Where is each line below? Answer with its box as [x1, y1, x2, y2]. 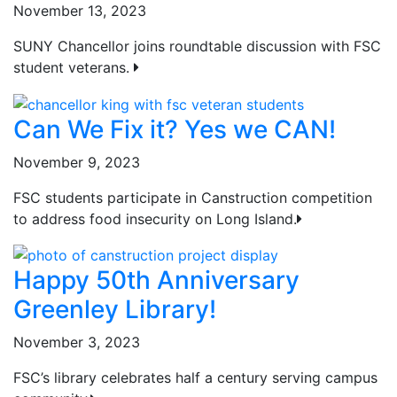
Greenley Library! [13, 294, 216, 325]
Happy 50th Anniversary [13, 265, 300, 296]
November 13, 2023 [13, 2, 146, 20]
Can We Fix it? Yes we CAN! [13, 113, 336, 144]
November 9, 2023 [13, 152, 140, 171]
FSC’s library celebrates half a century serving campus [13, 369, 378, 387]
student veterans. [13, 58, 134, 77]
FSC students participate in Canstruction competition [13, 188, 372, 206]
